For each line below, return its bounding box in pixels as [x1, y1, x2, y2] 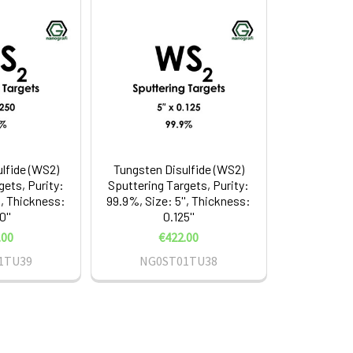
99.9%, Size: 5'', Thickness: [106, 193, 251, 209]
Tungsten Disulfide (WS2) [113, 162, 244, 177]
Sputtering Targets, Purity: [108, 177, 250, 193]
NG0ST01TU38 [139, 253, 218, 269]
